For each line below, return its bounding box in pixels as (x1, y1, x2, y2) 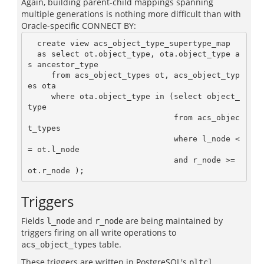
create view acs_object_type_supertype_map (27, 38, 37, 48)
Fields (21, 215, 47, 226)
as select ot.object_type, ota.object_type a (27, 49, 37, 58)
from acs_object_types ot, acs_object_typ (27, 70, 51, 80)
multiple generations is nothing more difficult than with (21, 8, 241, 19)
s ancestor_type (27, 60, 98, 69)
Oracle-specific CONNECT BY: (21, 20, 136, 31)
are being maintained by (123, 215, 223, 226)
